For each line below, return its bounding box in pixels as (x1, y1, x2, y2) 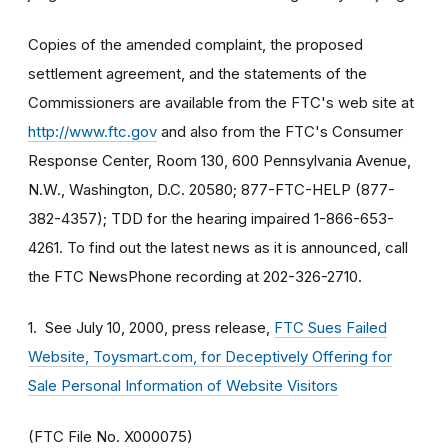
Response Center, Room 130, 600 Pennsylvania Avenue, (28, 150, 411, 170)
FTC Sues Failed (274, 317, 387, 337)
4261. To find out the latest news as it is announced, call (28, 237, 408, 257)
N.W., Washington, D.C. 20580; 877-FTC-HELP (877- (28, 179, 395, 199)
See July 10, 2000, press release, (41, 317, 274, 337)
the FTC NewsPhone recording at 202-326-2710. (28, 266, 362, 286)
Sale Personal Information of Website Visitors (28, 375, 338, 395)
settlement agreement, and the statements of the (28, 63, 367, 83)
